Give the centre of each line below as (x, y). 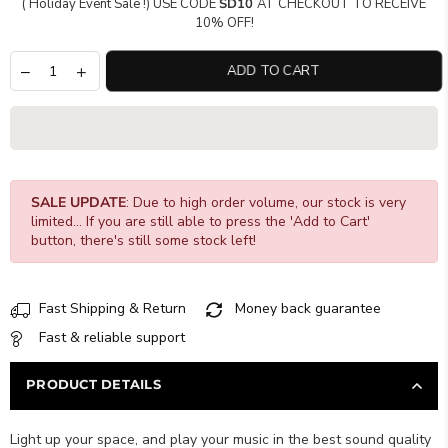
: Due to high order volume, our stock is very (266, 202)
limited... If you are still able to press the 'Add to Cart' (200, 221)
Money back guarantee (306, 308)
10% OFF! (224, 23)
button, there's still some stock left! (143, 240)
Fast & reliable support (110, 337)
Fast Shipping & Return (110, 308)
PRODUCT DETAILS (93, 384)
